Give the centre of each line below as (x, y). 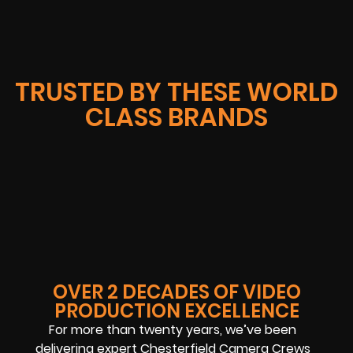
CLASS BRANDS (176, 117)
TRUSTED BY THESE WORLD (176, 91)
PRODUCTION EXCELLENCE (176, 310)
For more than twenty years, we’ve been (173, 329)
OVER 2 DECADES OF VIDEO (176, 292)
